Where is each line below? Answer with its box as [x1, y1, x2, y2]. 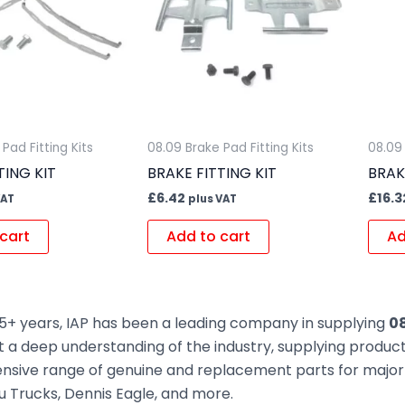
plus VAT [187, 191, 237, 206]
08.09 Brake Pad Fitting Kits [146, 139, 314, 157]
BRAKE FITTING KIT [146, 162, 277, 184]
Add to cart [165, 226, 250, 248]
